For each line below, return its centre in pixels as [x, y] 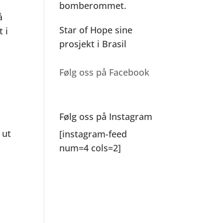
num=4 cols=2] [90, 148]
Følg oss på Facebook [105, 72]
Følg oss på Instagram [106, 116]
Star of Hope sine [96, 30]
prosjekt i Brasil [93, 44]
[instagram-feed [93, 134]
